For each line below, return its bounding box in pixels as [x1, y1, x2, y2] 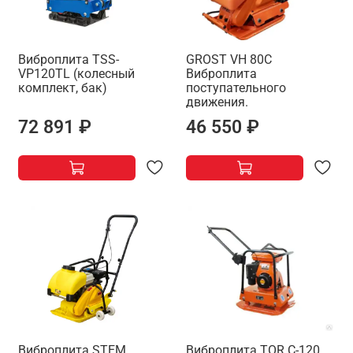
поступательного [186, 80, 286, 96]
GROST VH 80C [186, 52, 272, 68]
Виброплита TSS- [18, 52, 119, 68]
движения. [186, 95, 248, 110]
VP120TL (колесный [18, 66, 135, 82]
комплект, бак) [18, 80, 107, 96]
